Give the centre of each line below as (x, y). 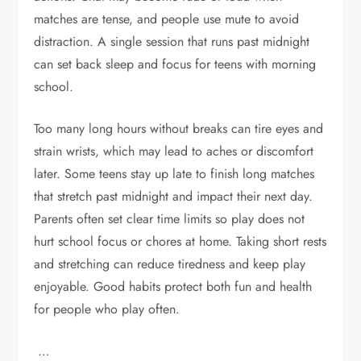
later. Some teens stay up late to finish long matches (174, 174)
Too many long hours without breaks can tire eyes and (179, 129)
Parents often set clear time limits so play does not (170, 219)
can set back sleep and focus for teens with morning (175, 64)
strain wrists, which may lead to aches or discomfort (174, 151)
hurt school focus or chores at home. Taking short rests (180, 241)
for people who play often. (107, 309)
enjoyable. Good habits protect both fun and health (173, 286)
